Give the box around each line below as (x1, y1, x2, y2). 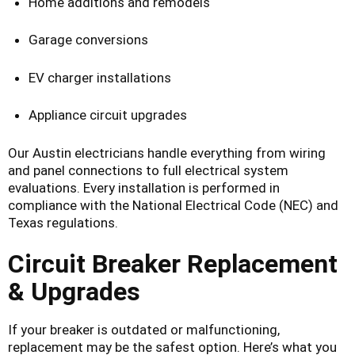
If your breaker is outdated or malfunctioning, (8, 321, 280, 338)
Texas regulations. (8, 214, 118, 231)
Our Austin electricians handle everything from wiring (8, 144, 326, 161)
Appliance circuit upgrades (28, 107, 187, 124)
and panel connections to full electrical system (8, 162, 288, 178)
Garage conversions (28, 32, 148, 48)
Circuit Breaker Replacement (8, 248, 338, 279)
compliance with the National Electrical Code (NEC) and (8, 197, 338, 213)
